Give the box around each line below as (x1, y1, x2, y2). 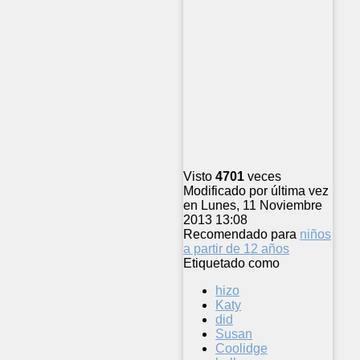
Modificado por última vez (183, 184, 329, 198)
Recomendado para (183, 227, 297, 242)
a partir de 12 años (183, 242, 289, 256)
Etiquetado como (183, 256, 280, 271)
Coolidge (215, 342, 268, 356)
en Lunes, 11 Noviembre (183, 198, 322, 213)
